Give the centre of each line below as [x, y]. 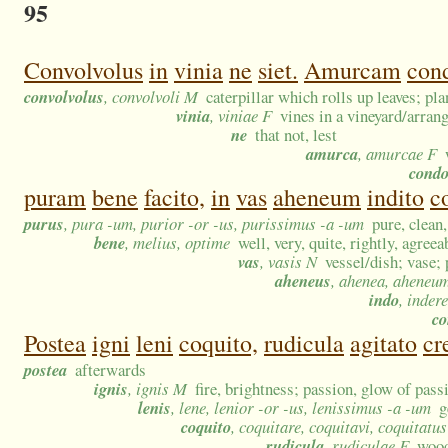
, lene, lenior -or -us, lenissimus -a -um [301, 408]
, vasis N [288, 262]
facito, [174, 197]
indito [395, 197]
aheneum [317, 197]
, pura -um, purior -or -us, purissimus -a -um [214, 224]
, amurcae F [397, 154]
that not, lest [296, 135]
